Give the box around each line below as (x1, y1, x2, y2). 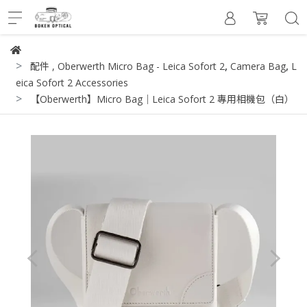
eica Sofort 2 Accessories (16, 76, 128, 89)
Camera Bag (230, 60, 286, 73)
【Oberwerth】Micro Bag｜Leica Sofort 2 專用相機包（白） (30, 93, 294, 106)
